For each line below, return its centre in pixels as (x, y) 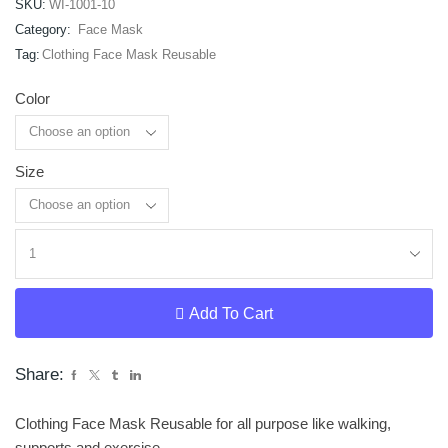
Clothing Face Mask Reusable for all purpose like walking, (203, 424)
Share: (39, 375)
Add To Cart (231, 313)
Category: (45, 30)
